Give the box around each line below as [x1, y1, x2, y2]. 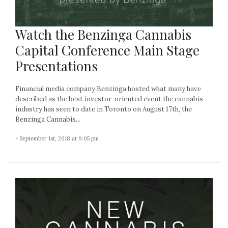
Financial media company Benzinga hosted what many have [15, 84, 201, 94]
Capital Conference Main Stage [15, 41, 199, 60]
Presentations [15, 57, 98, 75]
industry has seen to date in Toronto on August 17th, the [15, 105, 192, 114]
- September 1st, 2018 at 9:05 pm [15, 135, 99, 142]
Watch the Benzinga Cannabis [15, 25, 191, 44]
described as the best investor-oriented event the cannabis [15, 95, 203, 104]
